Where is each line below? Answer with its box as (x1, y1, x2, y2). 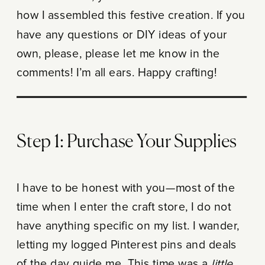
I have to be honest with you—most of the (16, 182, 235, 193)
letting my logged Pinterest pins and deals (16, 238, 237, 251)
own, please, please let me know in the (16, 47, 220, 60)
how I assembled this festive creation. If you (16, 9, 245, 21)
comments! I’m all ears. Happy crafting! (16, 66, 217, 79)
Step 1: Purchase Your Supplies (16, 132, 236, 151)
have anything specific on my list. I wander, (16, 219, 240, 232)
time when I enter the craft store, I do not (16, 201, 231, 213)
